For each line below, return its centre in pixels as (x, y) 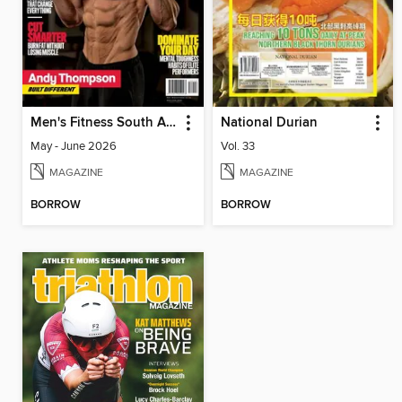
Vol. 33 (237, 146)
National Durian (269, 122)
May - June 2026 (74, 146)
